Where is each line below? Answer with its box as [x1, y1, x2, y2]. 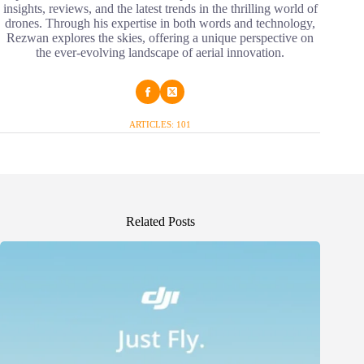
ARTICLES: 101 [129, 119, 192, 130]
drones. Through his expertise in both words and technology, [5, 16, 316, 31]
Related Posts [125, 214, 195, 229]
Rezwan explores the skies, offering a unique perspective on [6, 31, 314, 45]
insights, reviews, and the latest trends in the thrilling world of [2, 2, 318, 16]
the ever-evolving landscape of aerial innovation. [36, 45, 285, 60]
